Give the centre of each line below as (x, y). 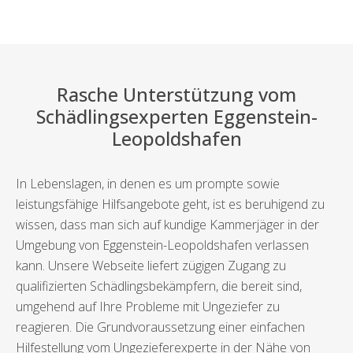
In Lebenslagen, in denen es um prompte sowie (148, 184)
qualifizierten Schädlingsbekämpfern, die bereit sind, (159, 286)
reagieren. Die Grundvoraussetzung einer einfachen (160, 327)
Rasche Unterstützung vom (176, 95)
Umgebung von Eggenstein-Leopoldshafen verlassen (162, 245)
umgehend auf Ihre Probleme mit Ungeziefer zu (148, 307)
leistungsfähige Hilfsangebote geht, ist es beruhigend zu (170, 204)
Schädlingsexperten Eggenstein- (176, 117)
